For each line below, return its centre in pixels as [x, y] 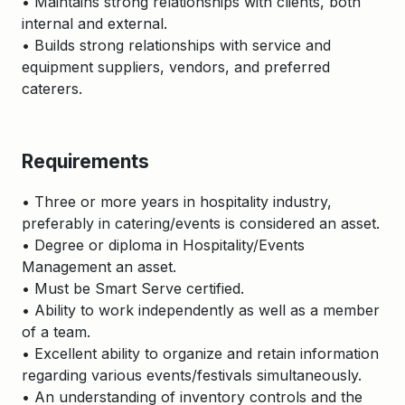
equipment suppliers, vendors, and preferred [176, 67]
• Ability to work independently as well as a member [201, 310]
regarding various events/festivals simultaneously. [192, 375]
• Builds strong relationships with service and [176, 45]
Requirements [85, 161]
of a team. [56, 332]
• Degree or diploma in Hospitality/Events [163, 245]
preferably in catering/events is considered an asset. [201, 223]
